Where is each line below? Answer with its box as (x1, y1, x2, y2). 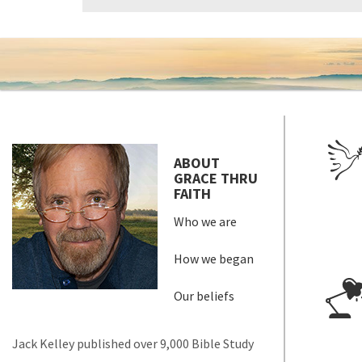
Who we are (174, 213, 237, 230)
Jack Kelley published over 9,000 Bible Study (12, 335, 254, 352)
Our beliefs (174, 288, 234, 305)
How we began (174, 250, 254, 267)
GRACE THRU (174, 169, 258, 188)
